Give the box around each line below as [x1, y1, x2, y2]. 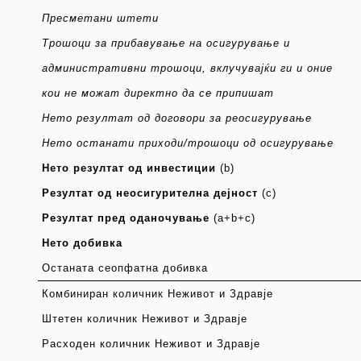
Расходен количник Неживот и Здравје [41, 338, 260, 351]
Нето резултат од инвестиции [41, 163, 216, 175]
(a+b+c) [213, 213, 255, 225]
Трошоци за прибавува [41, 38, 169, 50]
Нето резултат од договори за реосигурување [41, 113, 312, 125]
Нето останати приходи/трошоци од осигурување [41, 138, 334, 150]
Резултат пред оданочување [41, 213, 210, 225]
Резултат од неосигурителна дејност [41, 188, 258, 200]
